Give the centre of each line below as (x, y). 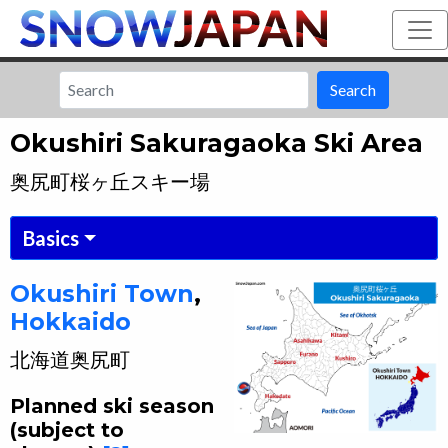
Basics (51, 237)
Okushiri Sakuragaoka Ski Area (216, 142)
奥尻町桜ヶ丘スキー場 (110, 180)
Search (353, 89)
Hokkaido (70, 321)
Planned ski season (112, 405)
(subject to (67, 429)
